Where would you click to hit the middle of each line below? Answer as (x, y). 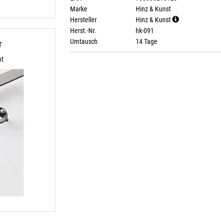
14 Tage (146, 41)
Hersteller (83, 20)
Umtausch (84, 41)
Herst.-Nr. (83, 31)
